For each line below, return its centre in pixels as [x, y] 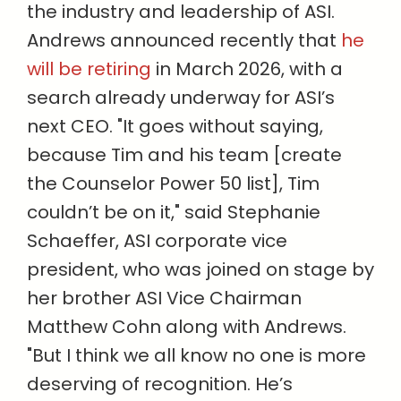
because [67, 155]
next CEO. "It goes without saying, [175, 127]
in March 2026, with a [247, 69]
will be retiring [89, 69]
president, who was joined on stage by [200, 270]
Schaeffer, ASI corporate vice [157, 241]
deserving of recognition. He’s [160, 384]
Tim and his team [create [224, 155]
